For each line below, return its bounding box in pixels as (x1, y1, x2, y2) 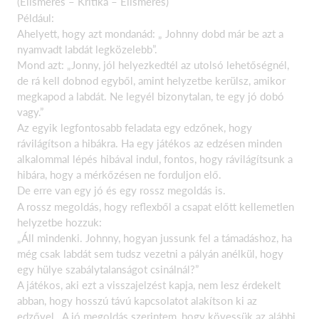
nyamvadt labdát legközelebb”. (17, 43, 157, 56)
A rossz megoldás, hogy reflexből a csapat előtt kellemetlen (17, 199, 294, 213)
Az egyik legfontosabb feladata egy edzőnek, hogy (17, 121, 252, 134)
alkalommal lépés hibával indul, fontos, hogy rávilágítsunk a (17, 152, 293, 165)
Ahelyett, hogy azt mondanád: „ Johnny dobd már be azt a (17, 27, 283, 40)
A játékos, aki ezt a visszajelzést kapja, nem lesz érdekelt (17, 278, 281, 291)
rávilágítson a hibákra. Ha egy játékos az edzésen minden (17, 137, 282, 150)
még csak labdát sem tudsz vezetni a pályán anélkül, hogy (17, 246, 283, 260)
